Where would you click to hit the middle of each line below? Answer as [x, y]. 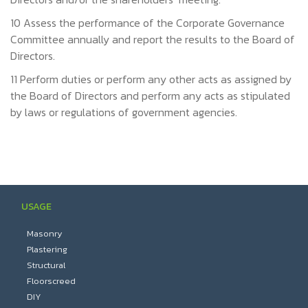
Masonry [44, 233]
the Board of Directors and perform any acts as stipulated [150, 96]
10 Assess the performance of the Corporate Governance [147, 23]
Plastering [47, 249]
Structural [46, 265]
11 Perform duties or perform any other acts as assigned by [151, 79]
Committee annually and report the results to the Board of [153, 39]
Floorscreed [51, 281]
